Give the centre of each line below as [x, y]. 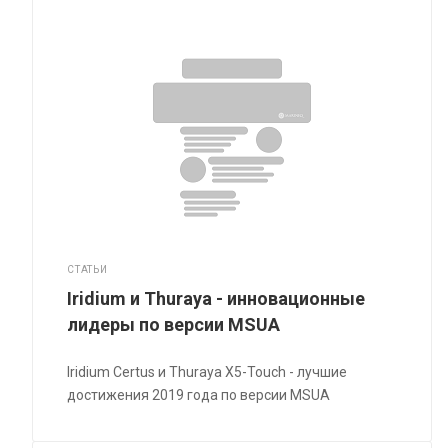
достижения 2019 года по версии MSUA [199, 395]
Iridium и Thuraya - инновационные [216, 299]
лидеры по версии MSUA [174, 325]
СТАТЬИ [87, 270]
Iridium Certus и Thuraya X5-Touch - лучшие [207, 372]
